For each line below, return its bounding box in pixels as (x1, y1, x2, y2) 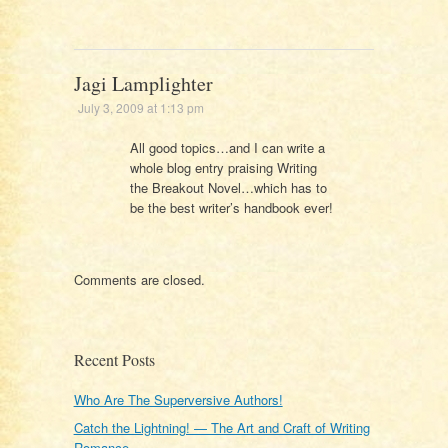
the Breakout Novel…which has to (129, 178, 327, 198)
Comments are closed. (73, 269, 205, 289)
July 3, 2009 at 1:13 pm (77, 99, 204, 117)
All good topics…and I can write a (129, 138, 325, 158)
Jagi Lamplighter (73, 70, 213, 98)
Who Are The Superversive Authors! (73, 390, 283, 410)
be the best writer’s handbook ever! (129, 198, 333, 218)
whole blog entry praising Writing (129, 158, 317, 178)
